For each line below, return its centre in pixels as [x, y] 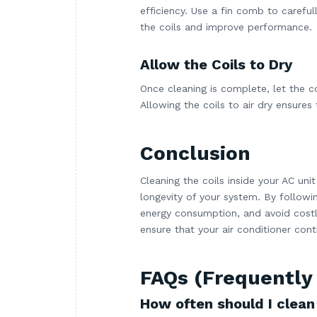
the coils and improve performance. [226, 27]
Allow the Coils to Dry [216, 65]
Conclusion [195, 154]
